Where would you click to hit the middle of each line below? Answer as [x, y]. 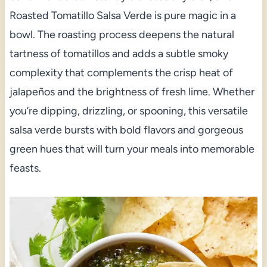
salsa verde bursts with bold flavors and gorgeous [126, 130]
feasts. [25, 168]
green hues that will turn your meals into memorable [132, 149]
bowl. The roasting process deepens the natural [122, 34]
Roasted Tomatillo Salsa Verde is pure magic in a [122, 15]
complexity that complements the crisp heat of [121, 72]
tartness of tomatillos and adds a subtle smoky [119, 53]
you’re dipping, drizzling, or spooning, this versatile [128, 111]
